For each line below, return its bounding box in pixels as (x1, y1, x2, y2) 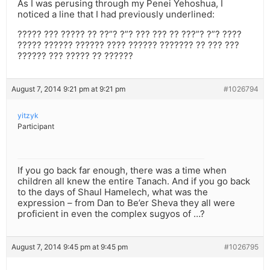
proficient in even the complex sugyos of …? (17, 208, 205, 220)
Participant (17, 122, 54, 131)
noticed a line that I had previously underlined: (17, 8, 215, 20)
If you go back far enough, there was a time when (17, 165, 227, 177)
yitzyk (17, 111, 39, 121)
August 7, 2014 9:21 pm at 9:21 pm (11, 84, 125, 94)
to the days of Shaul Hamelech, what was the (17, 186, 208, 198)
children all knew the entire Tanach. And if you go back (17, 175, 250, 187)
